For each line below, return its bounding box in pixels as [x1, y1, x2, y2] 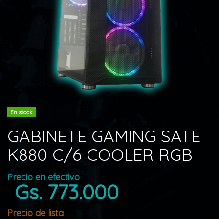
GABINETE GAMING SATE [7, 125, 200, 147]
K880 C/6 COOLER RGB [7, 144, 193, 165]
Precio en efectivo [7, 172, 80, 183]
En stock [10, 109, 33, 116]
